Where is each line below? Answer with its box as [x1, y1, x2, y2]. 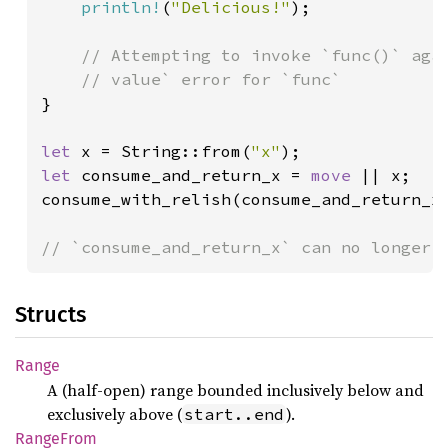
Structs [15, 301, 86, 328]
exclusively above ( [47, 403, 182, 425]
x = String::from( [81, 141, 251, 161]
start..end [184, 404, 284, 424]
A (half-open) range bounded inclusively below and [47, 379, 424, 401]
